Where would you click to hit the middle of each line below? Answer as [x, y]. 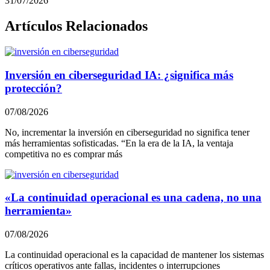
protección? [33, 88]
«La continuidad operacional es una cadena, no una [133, 198]
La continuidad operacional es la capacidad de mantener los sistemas [134, 255]
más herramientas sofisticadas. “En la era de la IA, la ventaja [119, 143]
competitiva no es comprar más [64, 154]
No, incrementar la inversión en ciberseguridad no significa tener [127, 132]
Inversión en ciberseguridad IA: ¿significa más [119, 75]
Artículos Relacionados [76, 26]
